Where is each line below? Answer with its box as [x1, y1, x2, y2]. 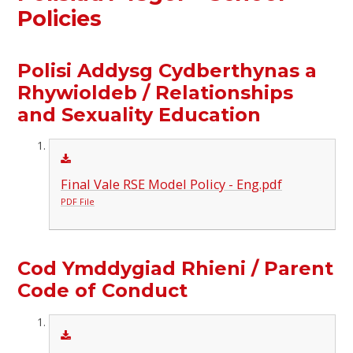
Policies [17, 5, 102, 32]
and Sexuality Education [17, 102, 262, 126]
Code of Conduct [17, 279, 188, 303]
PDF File [60, 195, 95, 208]
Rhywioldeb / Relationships [17, 80, 294, 104]
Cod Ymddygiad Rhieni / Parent [17, 257, 334, 281]
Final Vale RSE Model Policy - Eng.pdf [60, 176, 282, 194]
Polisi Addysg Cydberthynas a [17, 58, 318, 82]
